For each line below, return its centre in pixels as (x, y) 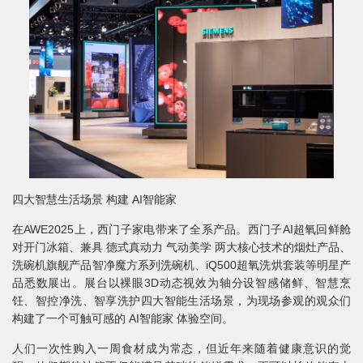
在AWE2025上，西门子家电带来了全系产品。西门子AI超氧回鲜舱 (181, 229)
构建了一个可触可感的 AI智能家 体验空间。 (123, 318)
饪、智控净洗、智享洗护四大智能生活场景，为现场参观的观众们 (181, 300)
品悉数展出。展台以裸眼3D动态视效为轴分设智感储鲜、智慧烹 (181, 282)
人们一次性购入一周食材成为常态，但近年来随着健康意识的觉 (181, 348)
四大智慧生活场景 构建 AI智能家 (94, 199)
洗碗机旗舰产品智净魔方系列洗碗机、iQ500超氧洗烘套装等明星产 (181, 265)
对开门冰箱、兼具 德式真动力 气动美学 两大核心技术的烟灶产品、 (181, 247)
